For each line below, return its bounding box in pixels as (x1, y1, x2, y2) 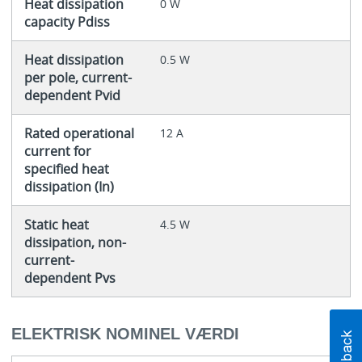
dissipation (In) (23, 178, 114, 196)
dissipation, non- (23, 234, 126, 252)
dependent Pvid (23, 86, 120, 105)
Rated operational (23, 124, 134, 143)
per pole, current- (23, 69, 132, 87)
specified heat (23, 160, 109, 179)
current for (23, 142, 91, 161)
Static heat (23, 216, 89, 234)
